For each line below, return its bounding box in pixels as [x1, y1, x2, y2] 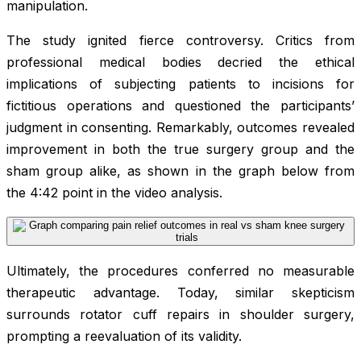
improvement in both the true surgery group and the [6, 140, 355, 157]
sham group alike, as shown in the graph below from [6, 162, 355, 179]
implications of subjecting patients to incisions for [6, 75, 355, 92]
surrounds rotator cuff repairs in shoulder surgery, [6, 305, 355, 322]
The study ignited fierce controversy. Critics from [6, 31, 355, 48]
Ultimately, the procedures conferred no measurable [6, 262, 355, 279]
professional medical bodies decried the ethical [6, 53, 355, 70]
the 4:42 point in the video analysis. [6, 184, 222, 201]
